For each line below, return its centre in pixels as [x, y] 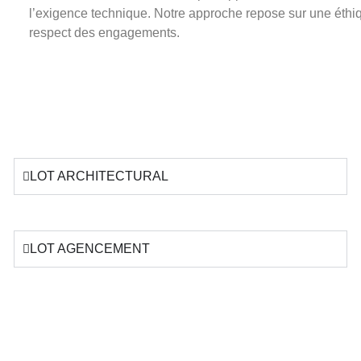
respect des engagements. [105, 32]
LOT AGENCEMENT [89, 249]
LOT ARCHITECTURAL [99, 176]
